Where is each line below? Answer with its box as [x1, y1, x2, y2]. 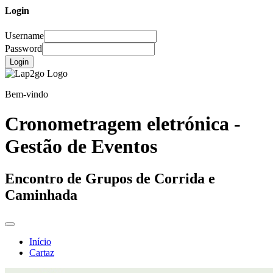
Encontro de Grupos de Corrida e [5, 171, 215, 187]
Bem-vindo [5, 88, 48, 99]
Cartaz [29, 247, 54, 258]
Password [5, 43, 42, 54]
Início [29, 236, 51, 247]
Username [5, 30, 44, 41]
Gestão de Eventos [5, 135, 157, 157]
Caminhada [5, 187, 77, 204]
